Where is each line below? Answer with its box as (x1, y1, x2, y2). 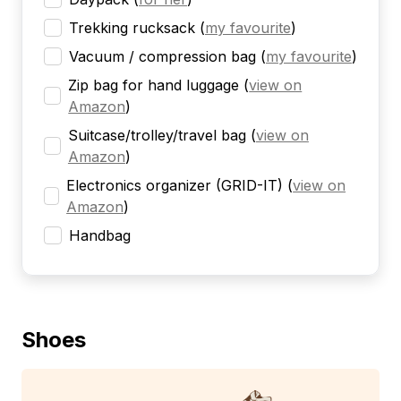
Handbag (69, 226, 131, 245)
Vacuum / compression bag (69, 47, 256, 66)
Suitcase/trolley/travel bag (67, 126, 246, 145)
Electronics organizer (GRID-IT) (66, 176, 284, 195)
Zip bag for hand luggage (68, 76, 240, 95)
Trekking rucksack (69, 19, 195, 38)
